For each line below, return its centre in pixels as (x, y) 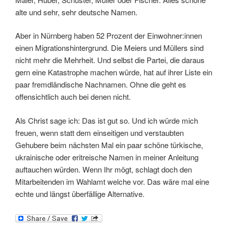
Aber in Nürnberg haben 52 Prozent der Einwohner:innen (109, 36)
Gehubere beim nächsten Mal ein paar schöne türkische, (109, 145)
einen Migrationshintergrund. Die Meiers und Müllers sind (109, 48)
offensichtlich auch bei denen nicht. (74, 97)
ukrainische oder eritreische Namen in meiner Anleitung (107, 157)
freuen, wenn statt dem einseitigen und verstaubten (99, 132)
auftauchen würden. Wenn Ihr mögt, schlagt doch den (104, 169)
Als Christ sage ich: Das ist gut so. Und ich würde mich (107, 120)
